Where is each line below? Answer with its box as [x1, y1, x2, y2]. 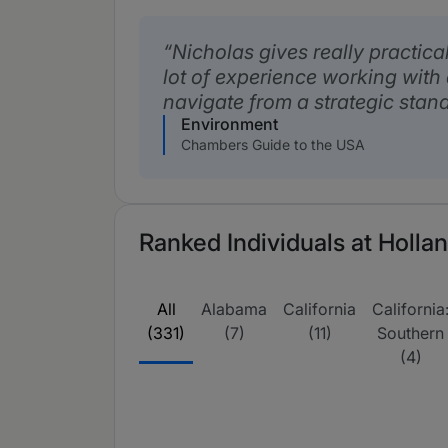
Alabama [201, 299, 267, 319]
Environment [181, 114, 278, 134]
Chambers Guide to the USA [181, 136, 365, 153]
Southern [377, 323, 444, 343]
